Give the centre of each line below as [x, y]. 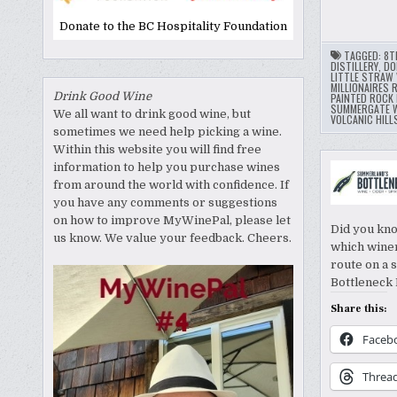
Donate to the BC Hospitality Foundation [174, 26]
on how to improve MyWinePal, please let [172, 220]
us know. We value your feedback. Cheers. [173, 237]
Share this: [358, 309]
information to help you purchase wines [167, 167]
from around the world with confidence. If [171, 184]
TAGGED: [363, 56]
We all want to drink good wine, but [152, 113]
